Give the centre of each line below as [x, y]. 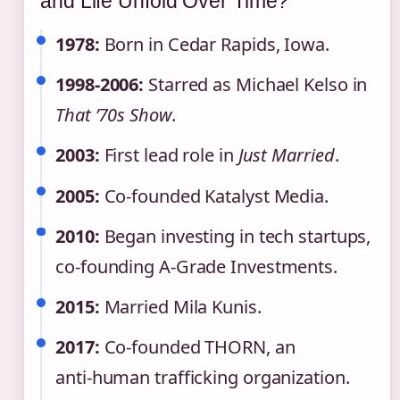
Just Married [286, 155]
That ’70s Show [113, 115]
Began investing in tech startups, [235, 236]
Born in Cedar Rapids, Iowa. [214, 45]
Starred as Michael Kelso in [256, 85]
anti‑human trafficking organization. [203, 378]
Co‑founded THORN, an [197, 347]
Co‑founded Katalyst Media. [214, 196]
